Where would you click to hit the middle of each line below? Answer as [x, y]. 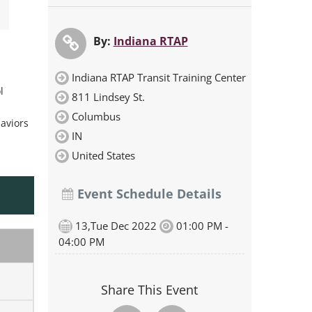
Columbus [96, 116]
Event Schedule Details [147, 194]
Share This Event [150, 290]
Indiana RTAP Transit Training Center [158, 77]
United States [103, 155]
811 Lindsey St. [108, 97]
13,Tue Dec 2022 [116, 226]
